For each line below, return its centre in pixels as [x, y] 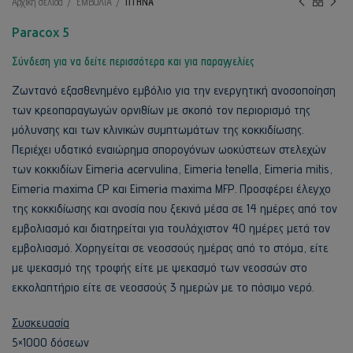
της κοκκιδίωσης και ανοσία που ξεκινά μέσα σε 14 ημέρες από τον [175, 209]
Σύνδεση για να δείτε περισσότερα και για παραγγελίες [133, 61]
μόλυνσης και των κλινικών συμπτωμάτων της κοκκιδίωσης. [158, 130]
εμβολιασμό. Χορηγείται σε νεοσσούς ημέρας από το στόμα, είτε [170, 248]
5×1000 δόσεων [50, 343]
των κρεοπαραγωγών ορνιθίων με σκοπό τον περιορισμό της [161, 110]
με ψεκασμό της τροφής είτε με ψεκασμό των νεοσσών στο [160, 268]
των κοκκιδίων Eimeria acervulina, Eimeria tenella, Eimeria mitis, [172, 169]
